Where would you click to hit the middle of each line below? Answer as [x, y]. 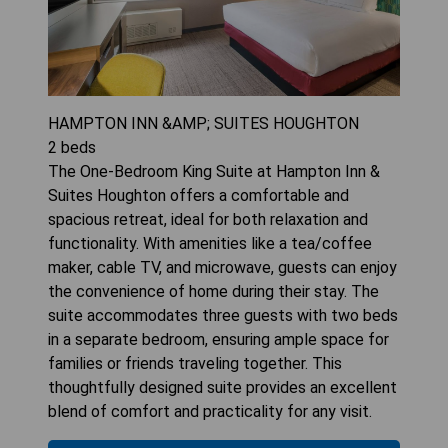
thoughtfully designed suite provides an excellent [222, 388]
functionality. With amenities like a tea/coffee [210, 244]
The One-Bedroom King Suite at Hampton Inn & [214, 172]
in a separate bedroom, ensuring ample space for [218, 340]
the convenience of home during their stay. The [213, 292]
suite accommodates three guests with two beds [223, 316]
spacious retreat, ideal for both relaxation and [208, 220]
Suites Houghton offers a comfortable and [198, 196]
